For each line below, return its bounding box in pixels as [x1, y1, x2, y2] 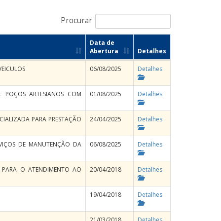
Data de [90, 38, 114, 47]
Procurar [61, 15, 92, 26]
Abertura [90, 47, 118, 55]
